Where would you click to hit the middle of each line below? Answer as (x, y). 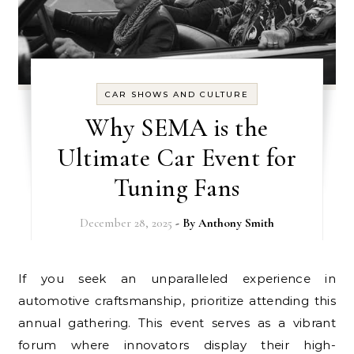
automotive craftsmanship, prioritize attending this (177, 300)
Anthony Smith (236, 222)
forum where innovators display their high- (177, 345)
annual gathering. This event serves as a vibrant (177, 322)
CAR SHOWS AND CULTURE (177, 94)
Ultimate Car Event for (177, 157)
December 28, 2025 (126, 222)
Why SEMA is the (177, 127)
